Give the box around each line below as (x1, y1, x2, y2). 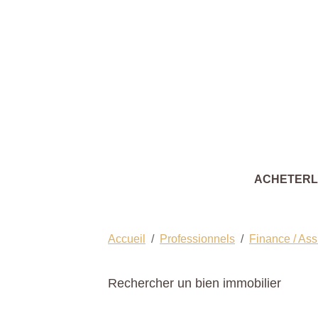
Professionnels (160, 232, 235, 245)
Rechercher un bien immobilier (108, 275, 281, 290)
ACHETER (254, 172, 311, 185)
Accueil (108, 232, 146, 245)
